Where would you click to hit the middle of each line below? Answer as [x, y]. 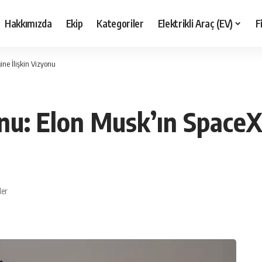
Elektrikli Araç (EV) [195, 23]
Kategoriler [120, 23]
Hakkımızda [28, 23]
